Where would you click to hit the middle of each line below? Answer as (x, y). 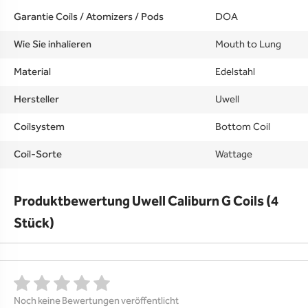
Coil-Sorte (38, 155)
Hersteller (36, 100)
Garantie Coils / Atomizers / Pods (89, 17)
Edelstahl (235, 72)
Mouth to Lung (248, 45)
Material (32, 72)
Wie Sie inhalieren (53, 45)
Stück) (34, 223)
